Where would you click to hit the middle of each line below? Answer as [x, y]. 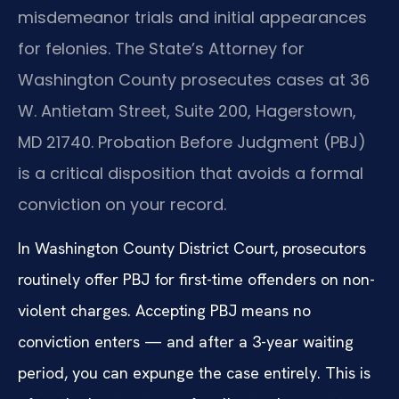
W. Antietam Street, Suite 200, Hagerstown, [187, 111]
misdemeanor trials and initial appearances [192, 18]
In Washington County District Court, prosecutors [192, 248]
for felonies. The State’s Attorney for [161, 49]
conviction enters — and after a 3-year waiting [186, 342]
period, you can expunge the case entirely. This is [194, 373]
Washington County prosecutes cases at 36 [194, 80]
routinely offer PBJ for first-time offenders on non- [196, 280]
